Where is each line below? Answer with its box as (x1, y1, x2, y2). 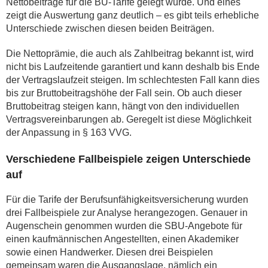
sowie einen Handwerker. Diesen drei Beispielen (6, 247, 213, 257)
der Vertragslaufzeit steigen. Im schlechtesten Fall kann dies (6, 75, 260, 85)
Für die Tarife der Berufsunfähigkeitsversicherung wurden (6, 194, 248, 205)
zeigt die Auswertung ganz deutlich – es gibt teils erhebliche (6, 10, 259, 20)
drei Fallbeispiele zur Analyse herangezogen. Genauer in (6, 208, 248, 218)
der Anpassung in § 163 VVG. (6, 127, 132, 138)
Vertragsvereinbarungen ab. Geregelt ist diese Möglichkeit (6, 114, 251, 124)
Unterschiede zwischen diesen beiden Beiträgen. (6, 23, 214, 33)
